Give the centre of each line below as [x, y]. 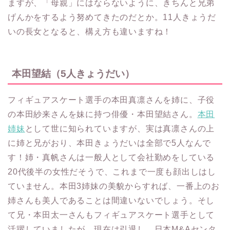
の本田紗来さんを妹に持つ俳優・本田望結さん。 [103, 114]
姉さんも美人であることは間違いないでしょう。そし [111, 201]
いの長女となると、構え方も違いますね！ [90, 31]
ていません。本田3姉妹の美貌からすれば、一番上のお [114, 186]
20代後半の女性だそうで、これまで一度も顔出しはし [112, 172]
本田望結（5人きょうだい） [73, 74]
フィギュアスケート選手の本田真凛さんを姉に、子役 [111, 100]
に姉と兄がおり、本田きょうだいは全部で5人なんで [110, 143]
